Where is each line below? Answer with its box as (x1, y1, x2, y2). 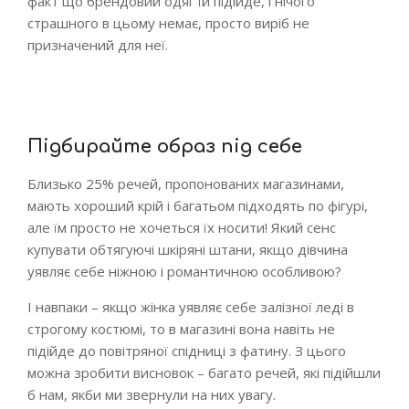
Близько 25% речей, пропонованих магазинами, (27, 174, 344, 193)
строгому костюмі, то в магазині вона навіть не (27, 320, 335, 338)
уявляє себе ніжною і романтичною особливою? (27, 262, 341, 280)
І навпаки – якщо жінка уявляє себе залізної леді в (27, 298, 354, 316)
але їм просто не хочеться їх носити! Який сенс (27, 218, 336, 236)
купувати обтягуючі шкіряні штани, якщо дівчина (27, 240, 348, 258)
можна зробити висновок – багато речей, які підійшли (27, 363, 381, 382)
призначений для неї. (27, 36, 168, 54)
